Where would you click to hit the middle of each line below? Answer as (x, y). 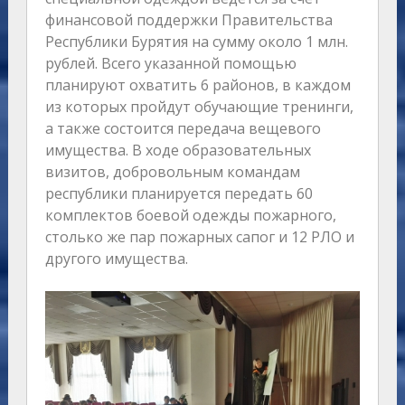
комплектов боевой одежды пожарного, (190, 216)
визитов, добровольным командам (172, 172)
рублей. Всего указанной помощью (170, 64)
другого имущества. (116, 259)
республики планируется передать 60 (179, 194)
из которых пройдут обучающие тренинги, (199, 107)
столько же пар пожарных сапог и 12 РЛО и (199, 237)
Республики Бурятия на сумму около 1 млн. (196, 42)
